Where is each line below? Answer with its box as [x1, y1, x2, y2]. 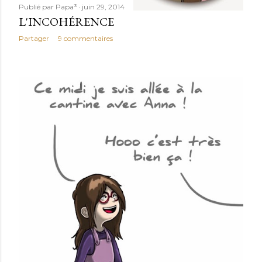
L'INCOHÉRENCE [19, 14, 114, 30]
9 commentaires [58, 34, 113, 43]
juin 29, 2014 [82, 2, 125, 12]
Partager [19, 34, 49, 43]
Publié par [19, 2, 56, 12]
